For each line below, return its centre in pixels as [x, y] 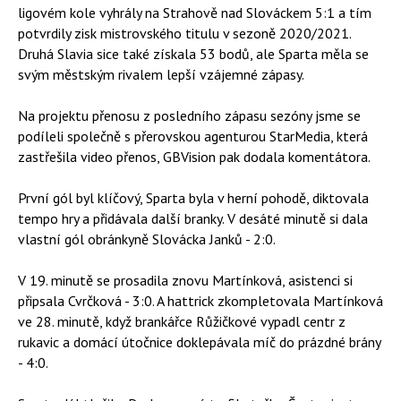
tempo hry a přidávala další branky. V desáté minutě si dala [193, 218]
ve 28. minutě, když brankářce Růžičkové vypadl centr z [182, 321]
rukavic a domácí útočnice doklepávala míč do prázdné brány [199, 342]
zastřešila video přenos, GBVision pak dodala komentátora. [194, 157]
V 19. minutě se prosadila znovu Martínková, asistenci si [185, 280]
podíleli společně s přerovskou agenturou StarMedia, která [193, 136]
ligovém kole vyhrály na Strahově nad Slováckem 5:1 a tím [195, 13]
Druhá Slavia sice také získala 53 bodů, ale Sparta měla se [193, 54]
